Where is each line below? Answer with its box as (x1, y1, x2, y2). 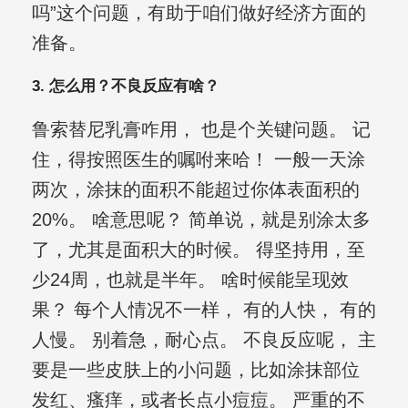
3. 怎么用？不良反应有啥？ (31, 77, 219, 96)
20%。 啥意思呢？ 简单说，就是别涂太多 (31, 209, 371, 230)
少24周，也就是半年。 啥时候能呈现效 (31, 270, 349, 291)
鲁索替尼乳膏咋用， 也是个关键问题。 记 (31, 119, 371, 140)
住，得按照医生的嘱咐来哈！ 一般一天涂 (31, 149, 365, 170)
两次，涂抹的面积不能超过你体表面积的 (31, 179, 360, 200)
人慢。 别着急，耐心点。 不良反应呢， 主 (31, 330, 376, 351)
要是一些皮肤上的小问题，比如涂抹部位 (31, 360, 360, 381)
